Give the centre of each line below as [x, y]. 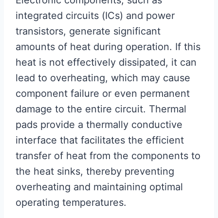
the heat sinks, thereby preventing [95, 171]
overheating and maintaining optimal [99, 187]
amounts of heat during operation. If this [108, 47]
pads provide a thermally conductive [99, 125]
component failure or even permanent [103, 93]
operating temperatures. [71, 202]
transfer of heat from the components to [108, 156]
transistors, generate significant [88, 31]
